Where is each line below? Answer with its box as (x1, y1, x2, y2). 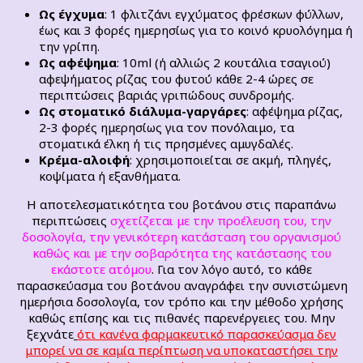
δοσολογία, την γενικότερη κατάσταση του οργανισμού (22, 228, 341, 246)
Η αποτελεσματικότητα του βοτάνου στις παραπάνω (27, 196, 336, 213)
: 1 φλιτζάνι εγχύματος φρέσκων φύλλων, (105, 6, 344, 23)
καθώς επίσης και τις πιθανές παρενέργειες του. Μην (28, 310, 335, 327)
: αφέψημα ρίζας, (246, 103, 343, 120)
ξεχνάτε (27, 326, 74, 343)
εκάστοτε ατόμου (51, 261, 152, 278)
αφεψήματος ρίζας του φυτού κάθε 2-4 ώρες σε (39, 70, 314, 88)
